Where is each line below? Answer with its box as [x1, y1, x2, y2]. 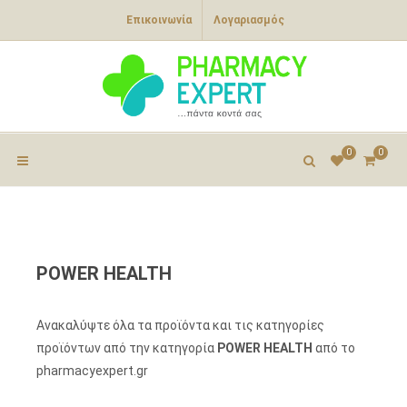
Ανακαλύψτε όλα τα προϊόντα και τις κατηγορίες [36, 318, 324, 333]
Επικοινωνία [126, 14, 192, 26]
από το [313, 341, 355, 355]
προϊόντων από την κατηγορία [36, 341, 217, 355]
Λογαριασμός [213, 14, 284, 26]
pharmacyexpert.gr [36, 363, 148, 378]
